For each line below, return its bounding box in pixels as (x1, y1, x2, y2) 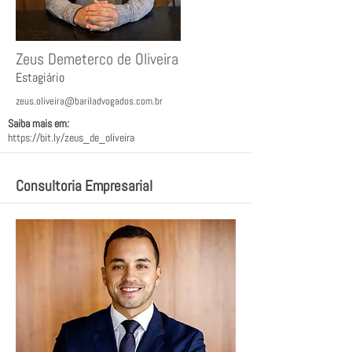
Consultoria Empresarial (16, 176, 152, 196)
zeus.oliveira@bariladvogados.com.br (16, 94, 163, 108)
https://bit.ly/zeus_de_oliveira (8, 130, 134, 145)
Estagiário (16, 69, 64, 86)
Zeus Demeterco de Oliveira (16, 49, 178, 69)
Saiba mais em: (8, 116, 69, 130)
